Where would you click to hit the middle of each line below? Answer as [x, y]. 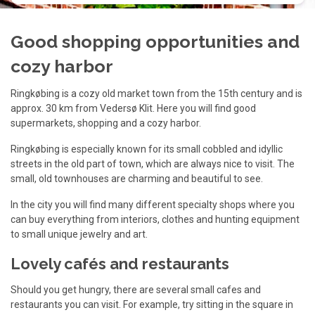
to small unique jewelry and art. [79, 234]
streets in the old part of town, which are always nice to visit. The [153, 164]
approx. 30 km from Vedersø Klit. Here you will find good [133, 108]
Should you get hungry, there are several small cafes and [136, 290]
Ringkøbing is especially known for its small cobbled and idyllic [147, 149]
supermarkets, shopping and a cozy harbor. [106, 123]
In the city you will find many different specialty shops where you [153, 205]
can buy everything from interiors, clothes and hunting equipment [155, 219]
